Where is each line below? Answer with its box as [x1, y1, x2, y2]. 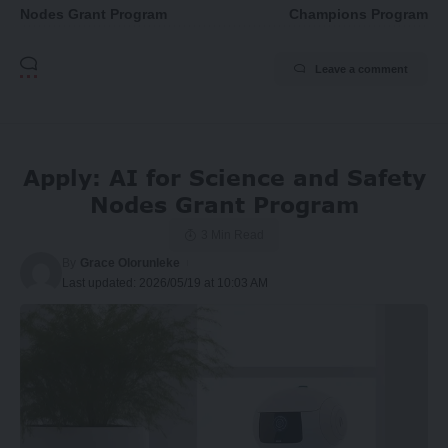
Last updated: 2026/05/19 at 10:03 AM [62, 275, 268, 290]
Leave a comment [315, 62, 408, 75]
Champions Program [289, 6, 428, 22]
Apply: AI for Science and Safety [22, 163, 426, 191]
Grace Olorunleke [80, 255, 181, 270]
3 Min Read [200, 227, 264, 242]
